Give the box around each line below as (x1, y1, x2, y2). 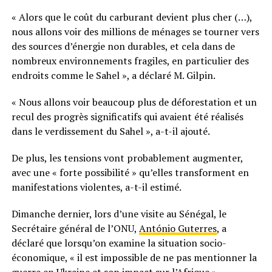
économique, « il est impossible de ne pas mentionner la (11, 251, 257, 265)
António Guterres (138, 222, 217, 236)
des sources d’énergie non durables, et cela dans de (11, 39, 235, 53)
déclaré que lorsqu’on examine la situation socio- (11, 236, 226, 250)
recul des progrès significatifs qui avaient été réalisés (11, 110, 243, 124)
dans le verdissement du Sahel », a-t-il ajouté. (11, 124, 210, 138)
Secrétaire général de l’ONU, (11, 222, 139, 236)
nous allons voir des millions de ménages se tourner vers (11, 25, 259, 39)
